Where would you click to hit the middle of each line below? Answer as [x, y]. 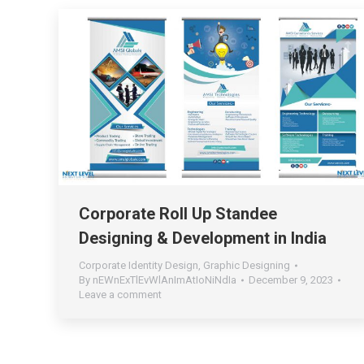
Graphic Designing [247, 266]
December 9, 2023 [291, 280]
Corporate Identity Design [139, 266]
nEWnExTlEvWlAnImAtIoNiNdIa [165, 280]
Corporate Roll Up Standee [178, 214]
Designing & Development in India [203, 238]
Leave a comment [120, 295]
